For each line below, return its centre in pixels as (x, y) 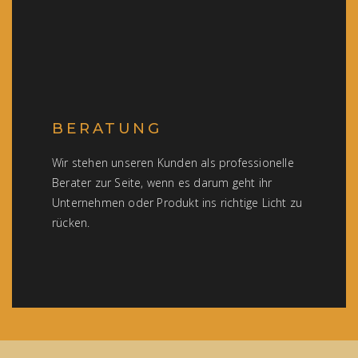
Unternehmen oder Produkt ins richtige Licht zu (177, 203)
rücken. (71, 223)
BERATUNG (107, 128)
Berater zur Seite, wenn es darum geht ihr (162, 183)
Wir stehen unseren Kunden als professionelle (173, 163)
